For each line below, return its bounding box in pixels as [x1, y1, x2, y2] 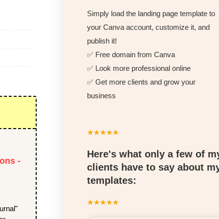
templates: [87, 175, 136, 186]
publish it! [87, 37, 117, 45]
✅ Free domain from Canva [87, 50, 175, 59]
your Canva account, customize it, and [87, 23, 210, 31]
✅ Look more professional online [87, 64, 191, 72]
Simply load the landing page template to [87, 9, 215, 18]
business [87, 91, 116, 100]
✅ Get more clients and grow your [87, 78, 196, 86]
